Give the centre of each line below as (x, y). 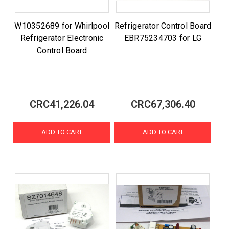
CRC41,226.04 (62, 104)
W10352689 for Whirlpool (62, 26)
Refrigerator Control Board (163, 26)
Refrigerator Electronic (62, 38)
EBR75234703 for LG (163, 38)
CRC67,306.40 (163, 104)
